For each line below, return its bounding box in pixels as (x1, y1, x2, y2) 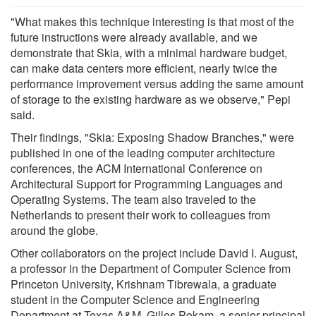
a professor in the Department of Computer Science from (11, 260, 291, 276)
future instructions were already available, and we (11, 28, 257, 45)
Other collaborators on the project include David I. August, (11, 244, 298, 261)
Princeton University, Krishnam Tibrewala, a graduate (11, 275, 276, 292)
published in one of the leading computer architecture (11, 144, 275, 161)
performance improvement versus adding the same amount (11, 75, 303, 92)
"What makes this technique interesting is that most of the (11, 13, 294, 30)
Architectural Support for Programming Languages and (11, 175, 283, 192)
